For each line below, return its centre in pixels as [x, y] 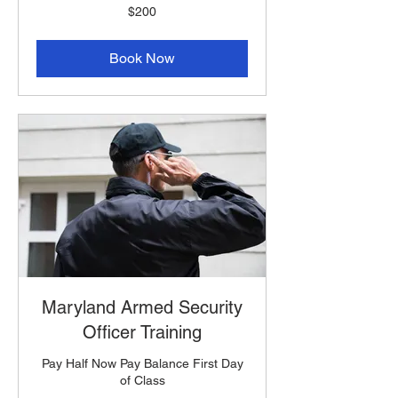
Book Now [142, 58]
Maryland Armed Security [142, 308]
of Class [142, 381]
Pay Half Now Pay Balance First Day [142, 364]
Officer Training [142, 333]
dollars [50, 25]
